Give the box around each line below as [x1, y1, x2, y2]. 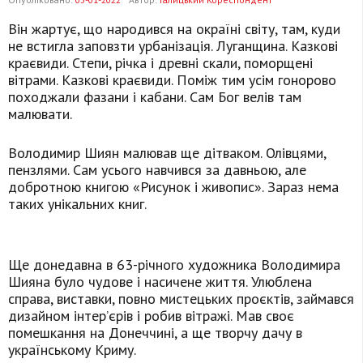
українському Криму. [8, 340, 136, 360]
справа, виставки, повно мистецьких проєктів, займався [8, 289, 354, 309]
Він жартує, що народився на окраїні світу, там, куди [8, 19, 340, 39]
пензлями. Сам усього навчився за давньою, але [8, 160, 306, 180]
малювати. [8, 105, 72, 124]
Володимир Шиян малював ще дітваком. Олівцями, [8, 143, 326, 163]
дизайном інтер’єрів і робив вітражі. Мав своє [8, 306, 294, 326]
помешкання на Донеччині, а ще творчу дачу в [8, 323, 302, 343]
